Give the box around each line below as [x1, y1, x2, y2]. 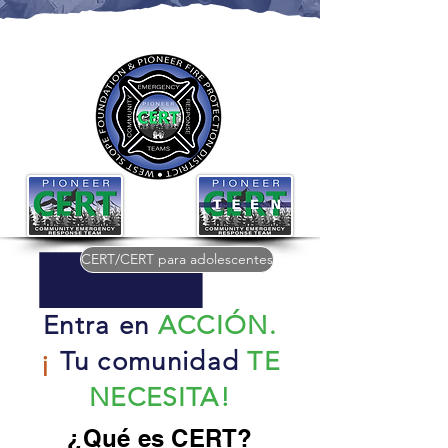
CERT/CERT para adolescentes [81, 250, 273, 268]
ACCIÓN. [157, 310, 277, 341]
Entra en [43, 310, 150, 341]
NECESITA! [89, 382, 231, 413]
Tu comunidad [59, 346, 240, 377]
